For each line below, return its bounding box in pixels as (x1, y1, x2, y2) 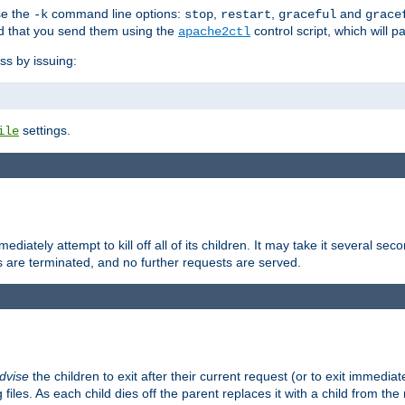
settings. (19, 122, 71, 137)
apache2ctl (178, 24, 250, 39)
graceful (278, 6, 336, 22)
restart (221, 6, 271, 22)
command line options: (48, 5, 184, 21)
